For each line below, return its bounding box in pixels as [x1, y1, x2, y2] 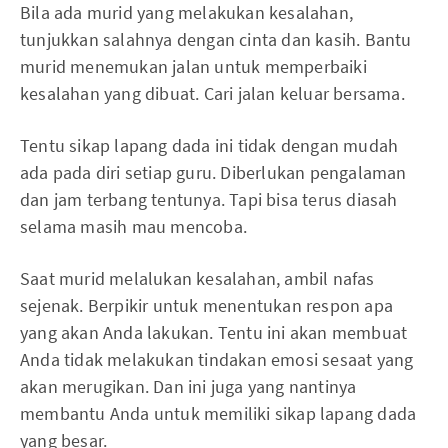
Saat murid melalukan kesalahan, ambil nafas [20, 267, 375, 291]
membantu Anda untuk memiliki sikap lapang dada [20, 402, 417, 426]
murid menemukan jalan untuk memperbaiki [20, 55, 367, 79]
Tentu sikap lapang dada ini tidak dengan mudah [20, 134, 399, 158]
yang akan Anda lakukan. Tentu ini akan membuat [20, 321, 408, 345]
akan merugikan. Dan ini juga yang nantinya [20, 375, 357, 399]
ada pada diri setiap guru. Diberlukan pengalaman [20, 161, 407, 185]
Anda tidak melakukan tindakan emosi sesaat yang [20, 348, 414, 372]
